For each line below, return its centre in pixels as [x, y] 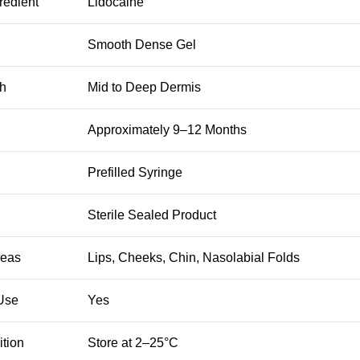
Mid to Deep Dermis [144, 87]
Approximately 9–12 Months [167, 129]
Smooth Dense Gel [141, 44]
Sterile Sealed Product [151, 215]
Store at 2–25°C [133, 342]
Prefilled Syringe [135, 172]
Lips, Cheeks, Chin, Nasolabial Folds [193, 257]
